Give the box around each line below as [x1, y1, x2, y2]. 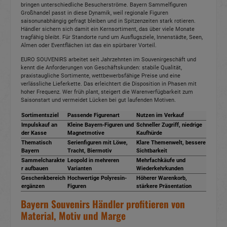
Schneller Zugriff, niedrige [136, 122, 202, 129]
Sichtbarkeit [136, 147, 167, 155]
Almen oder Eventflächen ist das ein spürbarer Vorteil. [21, 42, 157, 49]
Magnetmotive [67, 130, 104, 137]
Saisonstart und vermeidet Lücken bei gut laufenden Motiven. [21, 97, 176, 104]
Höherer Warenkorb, [136, 175, 187, 182]
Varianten [67, 165, 92, 172]
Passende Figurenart [67, 112, 120, 119]
